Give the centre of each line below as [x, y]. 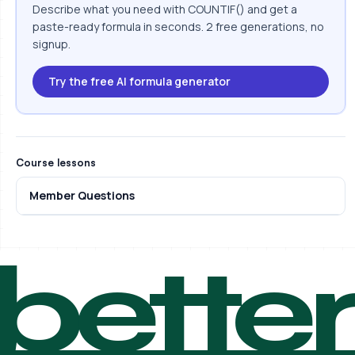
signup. [52, 44]
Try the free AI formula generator [139, 81]
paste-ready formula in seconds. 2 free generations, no [178, 27]
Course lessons [56, 162]
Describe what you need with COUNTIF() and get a [165, 9]
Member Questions [82, 195]
